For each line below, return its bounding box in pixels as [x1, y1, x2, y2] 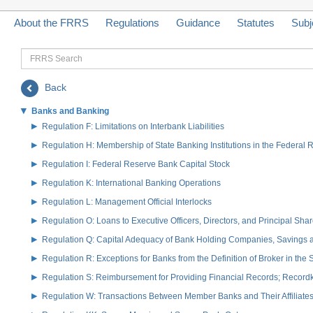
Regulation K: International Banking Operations [42, 177, 221, 188]
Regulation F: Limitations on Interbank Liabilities [42, 121, 224, 131]
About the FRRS [14, 16, 89, 29]
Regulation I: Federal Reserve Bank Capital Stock [42, 159, 230, 169]
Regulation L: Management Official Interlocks [42, 196, 212, 207]
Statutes [237, 16, 275, 29]
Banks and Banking [31, 105, 109, 116]
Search [20, 64, 56, 76]
